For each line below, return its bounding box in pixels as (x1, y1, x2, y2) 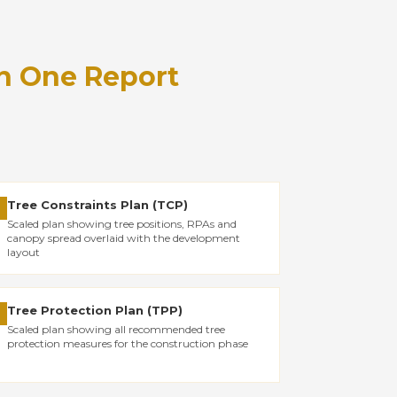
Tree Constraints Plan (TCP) (7, 198, 189, 212)
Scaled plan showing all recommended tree (7, 323, 226, 336)
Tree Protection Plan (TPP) (7, 303, 183, 317)
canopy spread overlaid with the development (7, 231, 241, 245)
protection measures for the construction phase (7, 337, 249, 350)
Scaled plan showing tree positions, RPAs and (7, 217, 237, 230)
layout (7, 245, 41, 259)
